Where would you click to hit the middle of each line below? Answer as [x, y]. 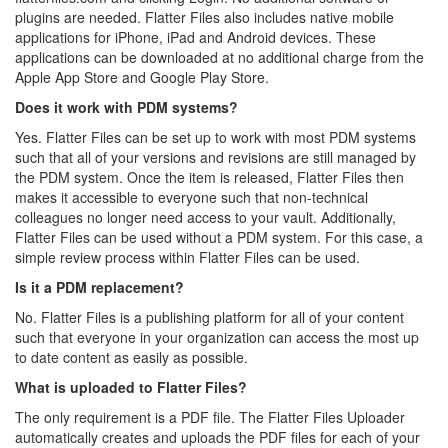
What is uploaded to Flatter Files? [131, 387]
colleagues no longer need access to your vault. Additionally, [205, 217]
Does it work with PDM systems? [126, 107]
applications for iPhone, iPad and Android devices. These [195, 37]
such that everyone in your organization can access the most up [217, 337]
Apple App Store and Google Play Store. [142, 77]
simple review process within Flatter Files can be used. [187, 257]
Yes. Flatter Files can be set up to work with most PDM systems [215, 137]
